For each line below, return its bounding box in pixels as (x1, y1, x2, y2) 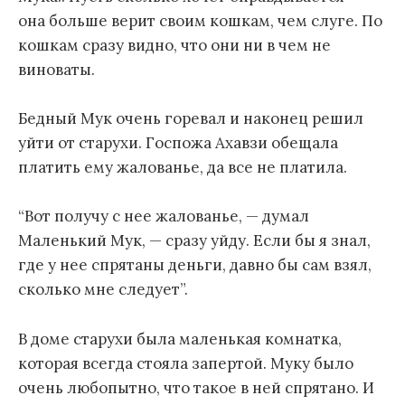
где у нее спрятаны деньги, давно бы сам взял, (18, 255, 372, 276)
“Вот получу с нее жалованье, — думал (18, 206, 309, 227)
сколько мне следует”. (18, 279, 188, 300)
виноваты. (18, 59, 95, 80)
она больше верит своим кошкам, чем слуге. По (18, 10, 382, 31)
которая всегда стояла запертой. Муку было (18, 353, 353, 373)
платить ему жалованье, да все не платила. (18, 157, 347, 178)
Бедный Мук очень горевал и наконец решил (18, 108, 363, 129)
